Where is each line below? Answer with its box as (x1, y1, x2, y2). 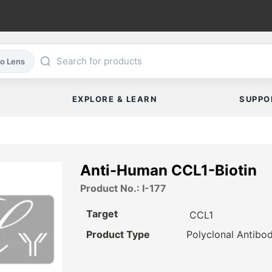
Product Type (86, 228, 150, 241)
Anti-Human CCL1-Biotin (80, 161, 257, 180)
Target (86, 208, 118, 220)
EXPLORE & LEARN (72, 94, 158, 104)
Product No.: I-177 (80, 182, 166, 195)
